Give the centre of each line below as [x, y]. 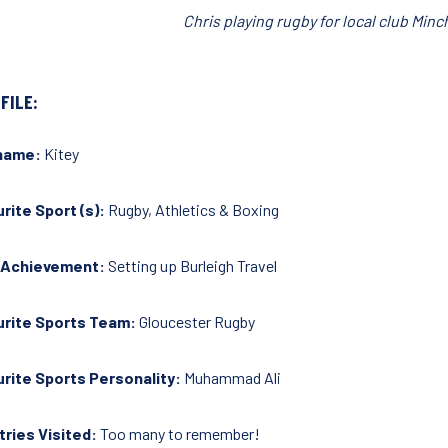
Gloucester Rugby [197, 321]
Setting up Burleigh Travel [192, 265]
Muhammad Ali [232, 377]
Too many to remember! [180, 433]
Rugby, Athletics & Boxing [193, 209]
